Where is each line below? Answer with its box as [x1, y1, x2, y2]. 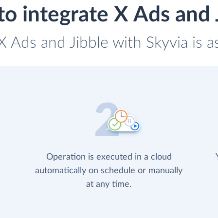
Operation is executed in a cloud [46, 153, 172, 162]
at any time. [86, 180, 132, 189]
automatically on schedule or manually [35, 166, 183, 176]
